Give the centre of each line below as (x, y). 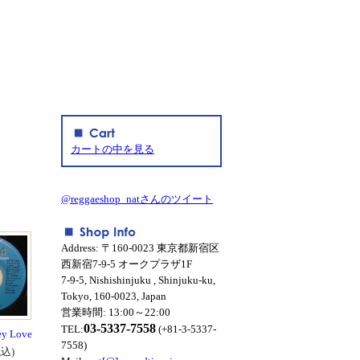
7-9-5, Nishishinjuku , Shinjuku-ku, (138, 280)
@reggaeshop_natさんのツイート (137, 199)
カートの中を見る (112, 149)
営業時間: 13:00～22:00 (116, 312)
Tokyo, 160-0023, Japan (114, 296)
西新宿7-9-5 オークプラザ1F (127, 264)
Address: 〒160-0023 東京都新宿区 (140, 248)
